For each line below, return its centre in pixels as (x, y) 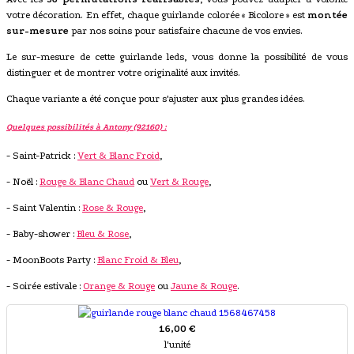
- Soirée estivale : (45, 286)
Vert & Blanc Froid (119, 156)
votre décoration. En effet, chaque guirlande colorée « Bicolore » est (157, 15)
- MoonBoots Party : (51, 260)
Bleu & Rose (103, 234)
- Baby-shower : (41, 234)
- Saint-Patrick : (42, 156)
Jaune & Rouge (204, 286)
